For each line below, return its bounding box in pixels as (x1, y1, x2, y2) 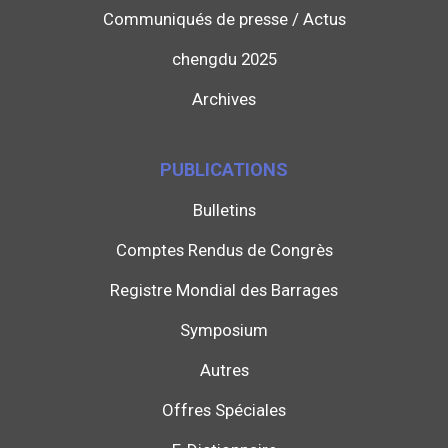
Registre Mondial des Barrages (110, 280, 338, 301)
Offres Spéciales (162, 400, 286, 421)
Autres (199, 360, 249, 381)
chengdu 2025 (171, 49, 277, 70)
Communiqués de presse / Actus (102, 9, 346, 30)
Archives (192, 89, 256, 110)
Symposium (180, 320, 268, 341)
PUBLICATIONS (160, 159, 288, 181)
